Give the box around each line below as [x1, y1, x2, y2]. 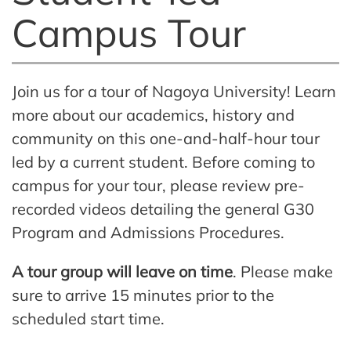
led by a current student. [12, 151, 192, 172]
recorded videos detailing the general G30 [12, 198, 314, 219]
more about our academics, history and [12, 104, 295, 125]
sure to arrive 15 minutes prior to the [12, 284, 274, 305]
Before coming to [192, 151, 315, 172]
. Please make [233, 261, 333, 281]
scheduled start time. [12, 308, 172, 328]
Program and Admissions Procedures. [12, 222, 288, 242]
